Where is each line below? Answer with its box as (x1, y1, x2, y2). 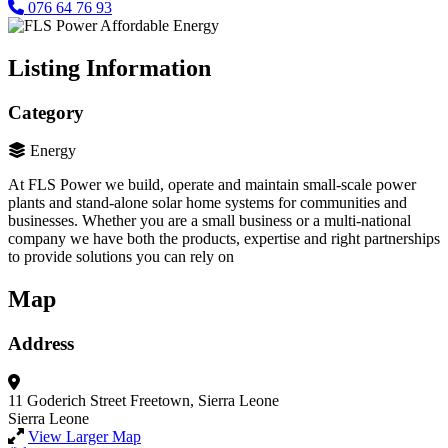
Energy (30, 142, 76, 160)
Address (8, 333, 74, 355)
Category (8, 101, 84, 123)
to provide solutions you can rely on (8, 248, 234, 266)
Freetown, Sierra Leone (130, 391, 279, 409)
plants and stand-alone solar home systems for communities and (8, 194, 407, 212)
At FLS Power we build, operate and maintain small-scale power (8, 176, 416, 194)
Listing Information (8, 54, 211, 81)
